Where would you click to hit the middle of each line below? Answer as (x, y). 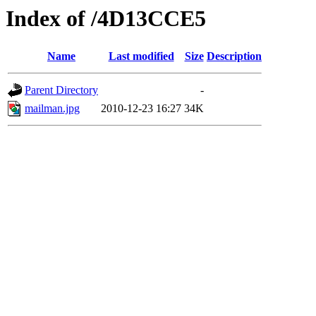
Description (234, 56)
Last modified (141, 56)
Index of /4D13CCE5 (106, 18)
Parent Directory (61, 90)
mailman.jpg (52, 109)
